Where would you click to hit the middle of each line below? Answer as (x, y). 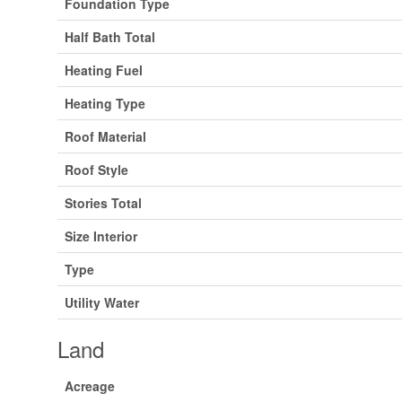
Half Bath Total (110, 36)
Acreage (90, 385)
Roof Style (96, 169)
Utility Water (102, 302)
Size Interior (101, 236)
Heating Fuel (104, 70)
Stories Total (103, 202)
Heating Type (105, 103)
